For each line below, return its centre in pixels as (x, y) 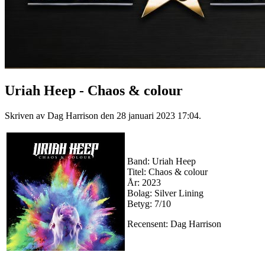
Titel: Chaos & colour (167, 172)
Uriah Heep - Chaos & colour (94, 90)
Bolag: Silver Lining (165, 193)
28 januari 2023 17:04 (158, 115)
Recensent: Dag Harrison (174, 224)
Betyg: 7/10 (149, 203)
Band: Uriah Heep (161, 161)
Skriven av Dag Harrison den (61, 115)
